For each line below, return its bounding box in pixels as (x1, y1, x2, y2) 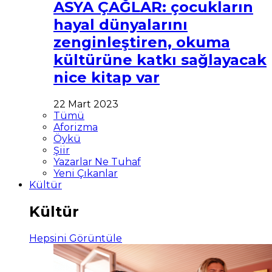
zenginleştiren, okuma (53, 33, 230, 52)
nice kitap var (53, 69, 160, 87)
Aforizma (53, 121, 98, 134)
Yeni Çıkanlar (53, 168, 118, 180)
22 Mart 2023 (53, 98, 118, 110)
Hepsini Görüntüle (29, 233, 122, 245)
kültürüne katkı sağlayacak (53, 51, 267, 69)
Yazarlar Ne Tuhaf (53, 156, 141, 168)
